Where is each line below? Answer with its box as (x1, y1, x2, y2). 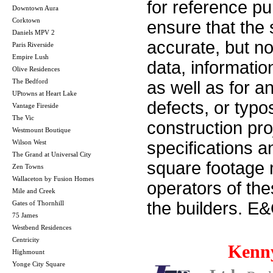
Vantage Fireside (12, 101, 58, 109)
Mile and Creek (12, 186, 55, 194)
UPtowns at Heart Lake (12, 89, 77, 97)
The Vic (12, 113, 34, 121)
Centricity (12, 235, 40, 243)
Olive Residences (12, 65, 60, 73)
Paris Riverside (12, 40, 54, 48)
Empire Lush (12, 52, 49, 60)
